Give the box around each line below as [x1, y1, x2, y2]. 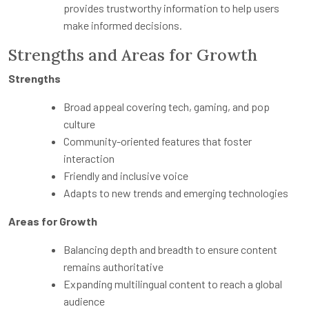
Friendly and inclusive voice [63, 168, 188, 182]
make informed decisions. [63, 18, 182, 32]
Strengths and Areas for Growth [8, 43, 257, 65]
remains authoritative [63, 259, 163, 273]
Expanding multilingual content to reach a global [63, 277, 282, 290]
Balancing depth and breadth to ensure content [63, 242, 277, 256]
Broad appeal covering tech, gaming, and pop [63, 99, 270, 113]
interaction [63, 151, 114, 165]
